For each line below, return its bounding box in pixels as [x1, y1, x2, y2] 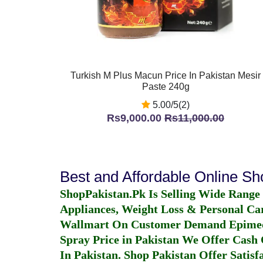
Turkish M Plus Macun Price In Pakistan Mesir [70, 70, 261, 80]
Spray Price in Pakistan [60, 233, 179, 246]
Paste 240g [141, 82, 190, 92]
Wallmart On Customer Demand [60, 218, 229, 231]
